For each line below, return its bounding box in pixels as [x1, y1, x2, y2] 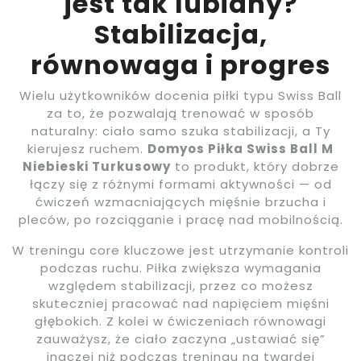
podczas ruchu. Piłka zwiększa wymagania [39, 259, 322, 277]
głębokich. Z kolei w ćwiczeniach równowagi [35, 313, 326, 330]
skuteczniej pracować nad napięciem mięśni [31, 295, 330, 313]
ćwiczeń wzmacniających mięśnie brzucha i [35, 193, 326, 211]
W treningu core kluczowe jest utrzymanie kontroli [12, 242, 349, 259]
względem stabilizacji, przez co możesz [48, 277, 313, 295]
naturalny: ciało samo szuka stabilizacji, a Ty [31, 122, 330, 140]
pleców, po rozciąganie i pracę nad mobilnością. [18, 211, 343, 229]
